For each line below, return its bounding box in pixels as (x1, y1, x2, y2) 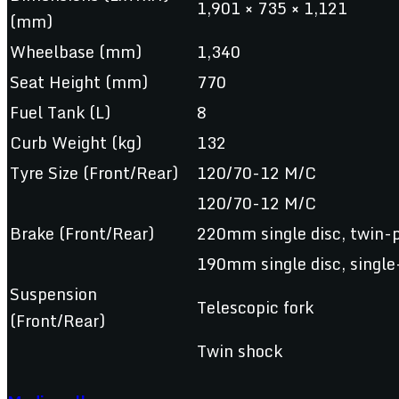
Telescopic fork (197, 293, 318, 321)
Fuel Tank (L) (10, 98, 110, 126)
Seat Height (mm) (10, 68, 148, 95)
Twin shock (197, 337, 282, 364)
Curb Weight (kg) (10, 128, 142, 156)
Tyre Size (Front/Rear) (10, 159, 178, 186)
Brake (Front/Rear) (10, 219, 154, 247)
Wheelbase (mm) (10, 37, 142, 65)
